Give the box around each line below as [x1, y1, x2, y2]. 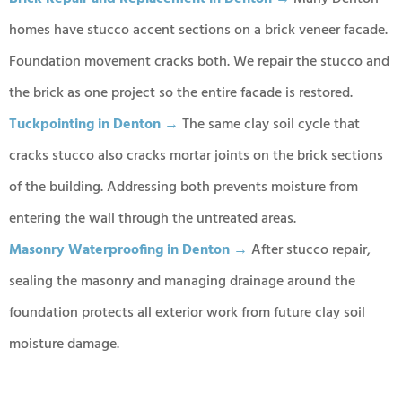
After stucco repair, [248, 239, 371, 263]
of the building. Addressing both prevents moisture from [9, 176, 358, 200]
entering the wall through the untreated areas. [9, 207, 296, 232]
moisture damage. [9, 333, 119, 357]
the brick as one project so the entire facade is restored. [9, 82, 353, 106]
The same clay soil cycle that [179, 113, 360, 137]
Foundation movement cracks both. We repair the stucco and [9, 50, 389, 74]
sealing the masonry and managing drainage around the [9, 270, 355, 294]
